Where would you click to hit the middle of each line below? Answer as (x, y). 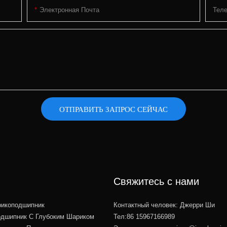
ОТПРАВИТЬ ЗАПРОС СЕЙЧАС (113, 108)
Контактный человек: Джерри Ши (164, 205)
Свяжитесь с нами (156, 182)
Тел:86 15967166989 (144, 217)
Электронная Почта (70, 10)
